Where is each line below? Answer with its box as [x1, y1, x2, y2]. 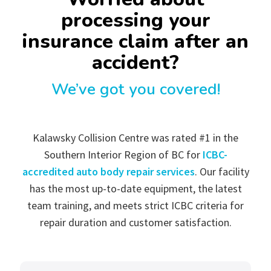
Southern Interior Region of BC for [44, 147, 203, 162]
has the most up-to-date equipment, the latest [29, 181, 242, 195]
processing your [60, 7, 211, 33]
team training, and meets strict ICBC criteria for [27, 198, 244, 212]
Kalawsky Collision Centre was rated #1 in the [33, 130, 238, 145]
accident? [92, 49, 179, 76]
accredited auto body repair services [22, 164, 195, 178]
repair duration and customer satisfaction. [39, 215, 232, 229]
